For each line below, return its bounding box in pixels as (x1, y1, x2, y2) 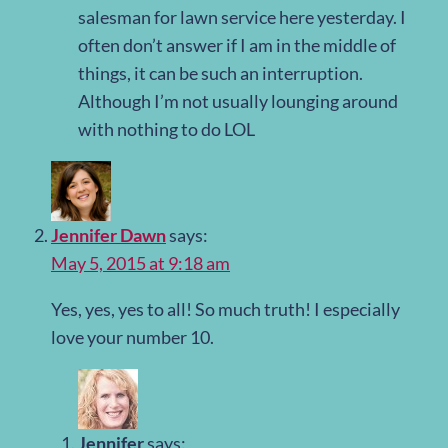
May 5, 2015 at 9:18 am (51, 252, 230, 275)
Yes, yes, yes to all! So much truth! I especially (51, 298, 400, 321)
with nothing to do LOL (78, 118, 255, 141)
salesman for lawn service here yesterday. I (78, 6, 406, 29)
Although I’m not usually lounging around (78, 90, 398, 113)
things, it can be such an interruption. (78, 62, 363, 85)
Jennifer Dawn (51, 224, 166, 247)
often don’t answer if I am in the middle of (78, 34, 396, 57)
